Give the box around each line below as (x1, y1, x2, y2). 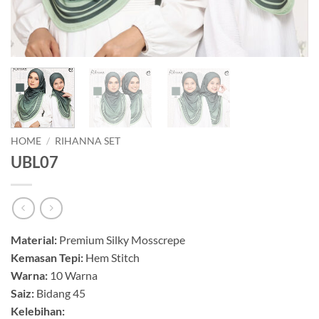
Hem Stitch (83, 251, 140, 265)
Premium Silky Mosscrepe (57, 233, 185, 247)
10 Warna (48, 268, 98, 283)
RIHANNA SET (55, 135, 121, 147)
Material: (11, 233, 57, 247)
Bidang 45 (34, 286, 85, 300)
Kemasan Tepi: (11, 251, 83, 265)
